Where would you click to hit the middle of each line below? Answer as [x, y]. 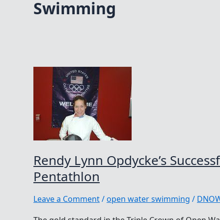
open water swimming [148, 199]
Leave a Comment [67, 199]
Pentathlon [67, 176]
